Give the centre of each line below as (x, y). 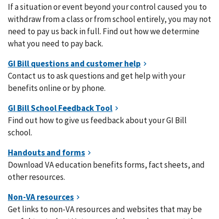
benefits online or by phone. (57, 88)
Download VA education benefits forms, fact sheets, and (106, 165)
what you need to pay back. (55, 44)
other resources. (36, 177)
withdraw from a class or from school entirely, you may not (109, 19)
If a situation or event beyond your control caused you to (107, 7)
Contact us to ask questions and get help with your (97, 76)
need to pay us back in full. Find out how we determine (104, 31)
